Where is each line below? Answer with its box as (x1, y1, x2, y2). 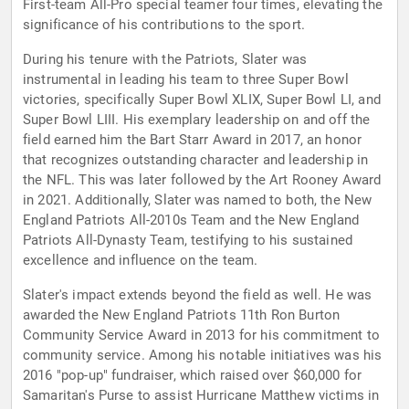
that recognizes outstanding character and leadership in (23, 152, 369, 169)
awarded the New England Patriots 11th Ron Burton (23, 307, 341, 324)
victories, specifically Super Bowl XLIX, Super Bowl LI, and (23, 91, 381, 109)
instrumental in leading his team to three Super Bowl (23, 71, 349, 89)
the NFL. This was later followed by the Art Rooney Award (23, 172, 382, 189)
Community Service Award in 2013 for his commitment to (23, 327, 380, 344)
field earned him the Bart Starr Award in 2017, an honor (23, 131, 362, 149)
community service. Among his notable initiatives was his (23, 347, 383, 364)
